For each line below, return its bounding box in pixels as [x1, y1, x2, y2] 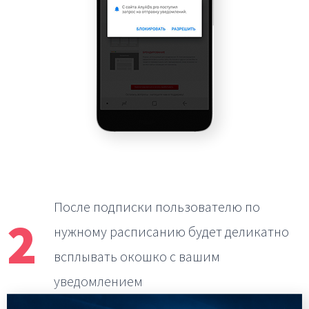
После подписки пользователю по [54, 198, 260, 216]
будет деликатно [188, 223, 289, 241]
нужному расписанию [54, 223, 188, 241]
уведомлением [54, 272, 143, 290]
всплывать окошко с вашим [54, 248, 220, 266]
